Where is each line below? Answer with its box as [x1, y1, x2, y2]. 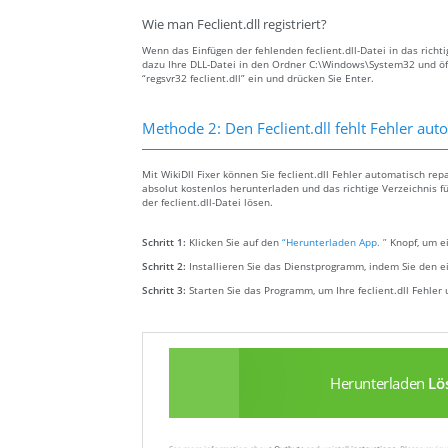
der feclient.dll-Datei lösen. [142, 195, 273, 210]
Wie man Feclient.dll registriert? [142, 16, 327, 34]
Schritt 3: [142, 283, 189, 298]
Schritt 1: [142, 235, 189, 250]
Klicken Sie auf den [189, 235, 282, 250]
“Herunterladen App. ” [282, 235, 387, 250]
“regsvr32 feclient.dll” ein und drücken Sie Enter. [142, 71, 374, 86]
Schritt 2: [142, 259, 189, 274]
